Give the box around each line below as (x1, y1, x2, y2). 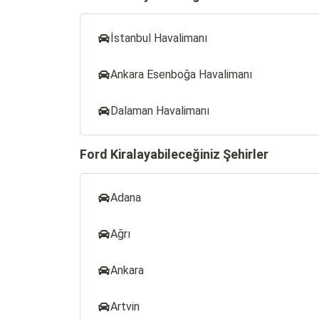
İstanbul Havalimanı (110, 31, 207, 45)
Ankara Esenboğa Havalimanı (110, 68, 252, 81)
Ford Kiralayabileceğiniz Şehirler (80, 147, 268, 162)
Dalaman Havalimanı (110, 104, 209, 117)
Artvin (110, 300, 140, 313)
